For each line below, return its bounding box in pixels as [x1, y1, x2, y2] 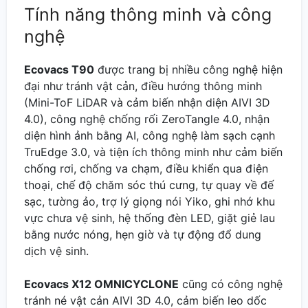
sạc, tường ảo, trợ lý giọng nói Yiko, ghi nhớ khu [24, 195, 275, 209]
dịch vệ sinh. [24, 244, 89, 258]
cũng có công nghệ [179, 277, 283, 291]
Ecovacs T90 [24, 63, 94, 77]
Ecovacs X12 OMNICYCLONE [24, 277, 179, 291]
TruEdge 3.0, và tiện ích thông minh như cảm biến [24, 145, 283, 159]
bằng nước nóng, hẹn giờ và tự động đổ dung [24, 228, 261, 242]
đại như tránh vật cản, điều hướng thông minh [24, 79, 262, 93]
